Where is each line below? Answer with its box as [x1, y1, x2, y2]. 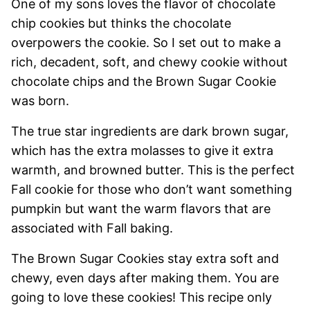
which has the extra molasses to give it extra [11, 143, 273, 158]
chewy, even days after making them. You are [11, 271, 279, 285]
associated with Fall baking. [11, 221, 173, 235]
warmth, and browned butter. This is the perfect [11, 163, 295, 177]
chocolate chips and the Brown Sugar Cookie [11, 74, 276, 89]
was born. [11, 93, 69, 108]
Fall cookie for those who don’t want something [11, 182, 292, 197]
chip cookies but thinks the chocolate [11, 16, 231, 30]
